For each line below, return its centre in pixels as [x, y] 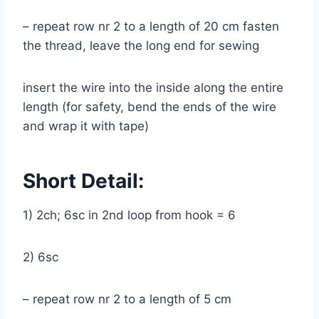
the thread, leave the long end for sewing [145, 45]
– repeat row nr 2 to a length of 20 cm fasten [151, 26]
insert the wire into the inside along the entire [153, 87]
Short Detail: [88, 181]
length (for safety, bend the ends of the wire [150, 106]
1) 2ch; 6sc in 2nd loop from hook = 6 [133, 215]
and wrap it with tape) [89, 126]
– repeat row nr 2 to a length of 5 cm [131, 299]
